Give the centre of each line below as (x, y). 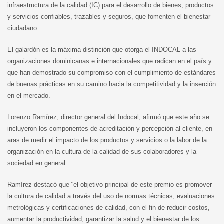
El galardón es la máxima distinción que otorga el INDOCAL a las (102, 50)
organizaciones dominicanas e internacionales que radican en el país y (110, 61)
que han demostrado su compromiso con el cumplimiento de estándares (112, 73)
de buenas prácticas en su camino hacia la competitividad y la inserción (112, 84)
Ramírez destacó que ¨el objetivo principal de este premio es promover (110, 185)
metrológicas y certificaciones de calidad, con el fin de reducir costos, (109, 208)
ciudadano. (23, 28)
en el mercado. (29, 96)
